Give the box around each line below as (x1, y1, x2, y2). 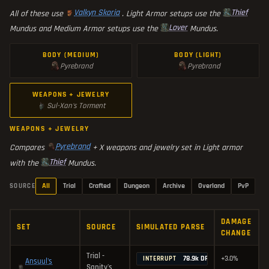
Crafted (88, 181, 110, 191)
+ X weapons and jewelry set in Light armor (92, 142, 243, 154)
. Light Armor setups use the (122, 8, 223, 19)
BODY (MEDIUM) (42, 50, 100, 60)
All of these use (10, 8, 65, 19)
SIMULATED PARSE (136, 222, 205, 232)
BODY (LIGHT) (174, 50, 222, 60)
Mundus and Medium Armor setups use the (10, 23, 160, 35)
